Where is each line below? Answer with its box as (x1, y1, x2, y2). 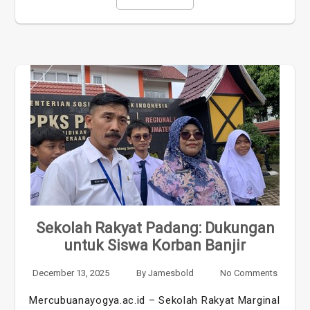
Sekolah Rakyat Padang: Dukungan (35, 219, 275, 237)
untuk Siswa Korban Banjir (64, 236, 246, 254)
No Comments (219, 267, 277, 278)
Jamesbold (147, 267, 194, 278)
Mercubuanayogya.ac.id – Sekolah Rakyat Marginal (29, 293, 280, 307)
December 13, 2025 (33, 267, 110, 278)
